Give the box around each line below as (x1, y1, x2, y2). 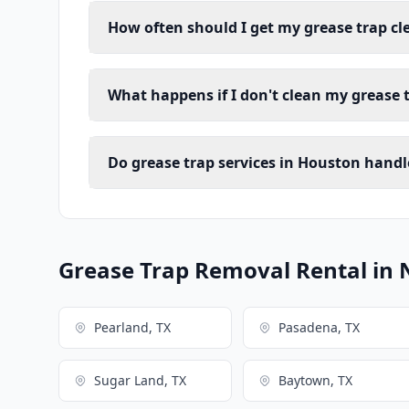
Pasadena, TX (278, 319, 361, 337)
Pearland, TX (94, 319, 171, 337)
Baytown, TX (278, 372, 353, 390)
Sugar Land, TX (94, 372, 186, 390)
